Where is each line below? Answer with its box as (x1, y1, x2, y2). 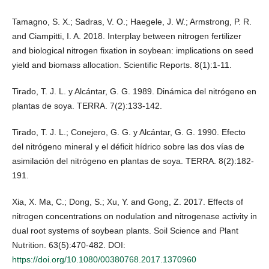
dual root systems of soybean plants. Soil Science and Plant (12, 226, 238, 236)
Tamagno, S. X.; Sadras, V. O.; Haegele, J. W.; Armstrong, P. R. (12, 17, 252, 27)
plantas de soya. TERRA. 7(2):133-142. (12, 101, 162, 111)
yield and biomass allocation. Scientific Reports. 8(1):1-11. (12, 60, 232, 70)
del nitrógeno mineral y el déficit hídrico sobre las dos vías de (12, 142, 244, 152)
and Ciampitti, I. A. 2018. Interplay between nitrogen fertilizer (12, 31, 241, 41)
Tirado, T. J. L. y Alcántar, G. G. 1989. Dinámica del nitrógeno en (12, 86, 256, 97)
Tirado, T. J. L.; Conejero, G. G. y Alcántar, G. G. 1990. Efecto (12, 127, 246, 138)
